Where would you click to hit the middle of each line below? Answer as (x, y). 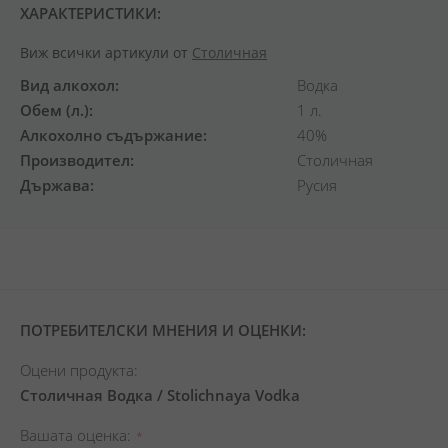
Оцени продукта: (79, 370)
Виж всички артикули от (106, 52)
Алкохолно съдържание (111, 135)
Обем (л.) (54, 110)
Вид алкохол (67, 85)
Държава (55, 185)
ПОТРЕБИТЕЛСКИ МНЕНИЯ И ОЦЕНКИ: (163, 330)
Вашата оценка (73, 435)
